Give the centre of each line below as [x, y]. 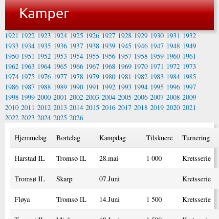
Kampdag [112, 137]
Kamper [44, 12]
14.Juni [109, 199]
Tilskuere [159, 137]
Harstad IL [30, 158]
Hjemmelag [31, 137]
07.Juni [109, 178]
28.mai [109, 158]
